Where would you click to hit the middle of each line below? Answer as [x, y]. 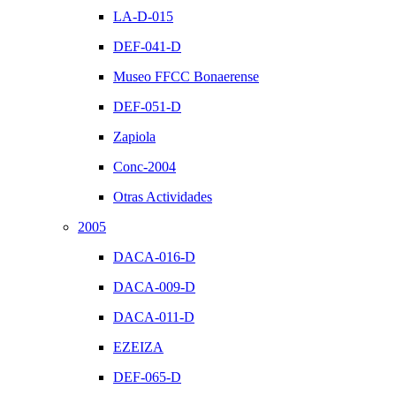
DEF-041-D [147, 46]
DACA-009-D [154, 287]
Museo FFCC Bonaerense [186, 76]
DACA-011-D [154, 317]
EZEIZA [138, 347]
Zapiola [134, 137]
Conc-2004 [145, 167]
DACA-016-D [154, 257]
